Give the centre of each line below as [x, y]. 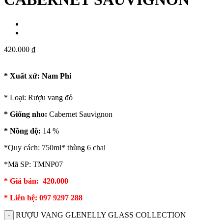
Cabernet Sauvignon [81, 114]
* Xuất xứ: [22, 76]
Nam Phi [55, 76]
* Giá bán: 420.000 [36, 181]
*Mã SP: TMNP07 [33, 164]
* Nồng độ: [22, 131]
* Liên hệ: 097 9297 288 [43, 197]
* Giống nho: [27, 114]
